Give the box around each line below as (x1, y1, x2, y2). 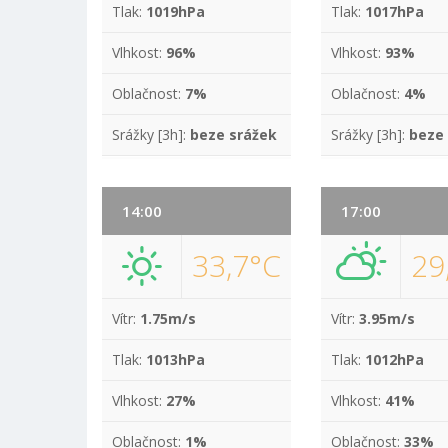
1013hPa (146, 350, 205, 369)
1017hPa (365, 2, 425, 21)
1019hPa (146, 2, 205, 21)
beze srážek (190, 125, 277, 144)
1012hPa (365, 350, 425, 369)
